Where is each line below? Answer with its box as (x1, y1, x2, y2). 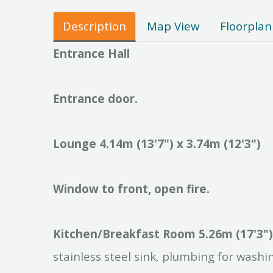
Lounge (53, 135, 96, 151)
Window (53, 180, 99, 196)
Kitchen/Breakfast (53, 225, 160, 241)
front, (118, 180, 151, 196)
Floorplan (220, 18, 272, 34)
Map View (147, 18, 199, 34)
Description (63, 18, 126, 34)
